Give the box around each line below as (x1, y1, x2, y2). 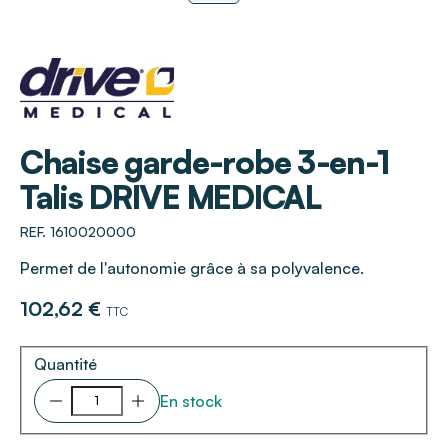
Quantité (34, 354, 97, 375)
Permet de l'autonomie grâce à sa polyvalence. (20, 257, 364, 278)
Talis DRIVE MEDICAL (20, 176, 321, 217)
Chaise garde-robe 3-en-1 (20, 141, 390, 182)
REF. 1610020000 (20, 222, 136, 240)
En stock (160, 391, 222, 412)
